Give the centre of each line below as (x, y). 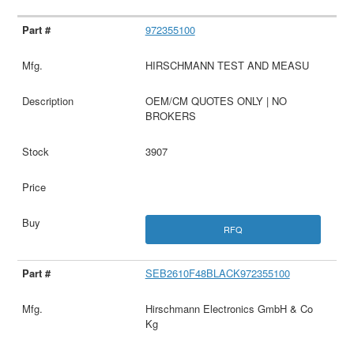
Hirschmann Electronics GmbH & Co (229, 309)
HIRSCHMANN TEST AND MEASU (227, 65)
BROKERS (170, 115)
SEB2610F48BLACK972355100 (217, 273)
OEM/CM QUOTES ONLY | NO (216, 100)
